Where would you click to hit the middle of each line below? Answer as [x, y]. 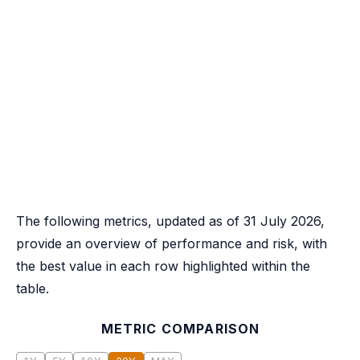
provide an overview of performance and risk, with [172, 243]
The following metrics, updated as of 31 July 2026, [170, 221]
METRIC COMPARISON [180, 328]
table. [33, 288]
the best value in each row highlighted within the [163, 266]
